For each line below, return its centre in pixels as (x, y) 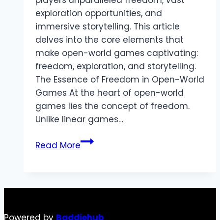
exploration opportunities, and (99, 14)
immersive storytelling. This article (108, 27)
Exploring (98, 141)
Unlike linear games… (79, 120)
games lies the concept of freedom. (112, 106)
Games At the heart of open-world (110, 93)
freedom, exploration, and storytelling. (116, 67)
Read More (58, 146)
